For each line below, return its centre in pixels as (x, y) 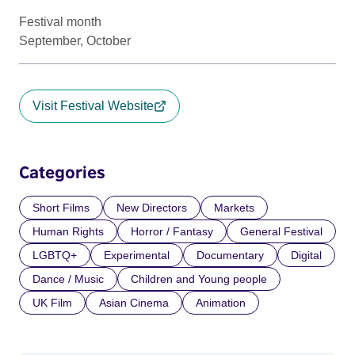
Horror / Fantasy (172, 231)
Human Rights (68, 231)
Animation (221, 303)
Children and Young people (199, 279)
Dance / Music (68, 279)
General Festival (281, 231)
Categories (62, 172)
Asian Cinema (134, 303)
